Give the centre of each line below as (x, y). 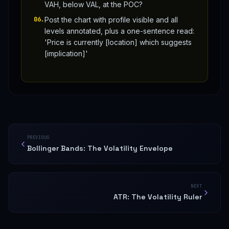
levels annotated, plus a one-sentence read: (119, 31)
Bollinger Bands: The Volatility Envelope (100, 148)
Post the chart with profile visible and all (111, 20)
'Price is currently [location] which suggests (118, 42)
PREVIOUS (38, 138)
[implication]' (66, 54)
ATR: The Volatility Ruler (158, 197)
